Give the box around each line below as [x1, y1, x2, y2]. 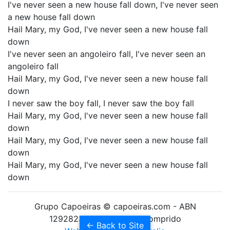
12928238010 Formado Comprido [49, 214, 181, 224]
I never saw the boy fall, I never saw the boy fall [8, 98, 194, 108]
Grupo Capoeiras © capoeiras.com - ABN [34, 201, 196, 212]
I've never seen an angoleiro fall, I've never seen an [8, 49, 205, 59]
